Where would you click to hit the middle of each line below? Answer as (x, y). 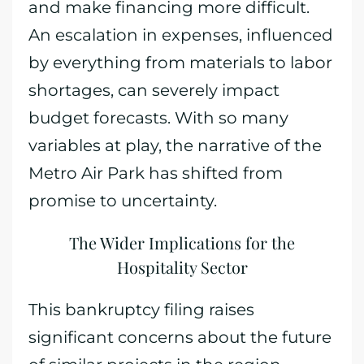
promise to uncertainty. (123, 201)
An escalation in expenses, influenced (181, 35)
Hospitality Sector (182, 267)
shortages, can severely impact (154, 90)
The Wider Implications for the (182, 243)
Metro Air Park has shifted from (156, 173)
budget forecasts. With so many (158, 118)
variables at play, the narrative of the (175, 145)
